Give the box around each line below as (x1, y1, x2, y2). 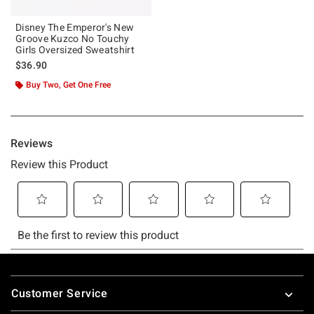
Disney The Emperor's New (15, 21, 135, 33)
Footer (10, 270, 46, 284)
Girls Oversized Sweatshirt (15, 43, 135, 55)
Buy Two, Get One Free (26, 79, 111, 90)
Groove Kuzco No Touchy (15, 32, 130, 44)
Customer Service (11, 286, 108, 300)
